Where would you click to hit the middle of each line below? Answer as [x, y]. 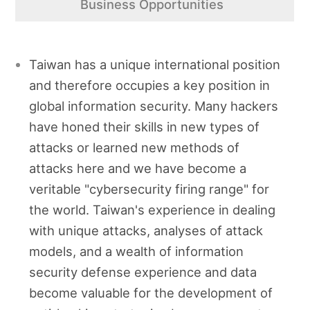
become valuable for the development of [151, 292]
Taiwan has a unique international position [155, 64]
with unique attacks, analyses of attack [146, 230]
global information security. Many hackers [154, 106]
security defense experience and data [143, 272]
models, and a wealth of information [137, 251]
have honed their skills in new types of [145, 126]
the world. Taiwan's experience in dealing [153, 209]
